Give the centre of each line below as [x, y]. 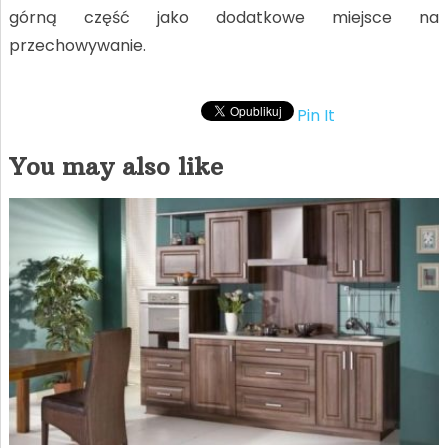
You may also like [115, 165]
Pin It [315, 115]
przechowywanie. [77, 45]
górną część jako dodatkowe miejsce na [224, 17]
